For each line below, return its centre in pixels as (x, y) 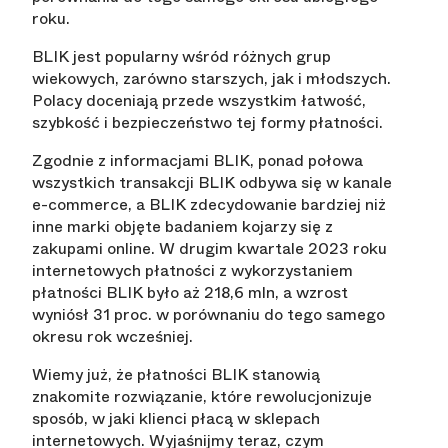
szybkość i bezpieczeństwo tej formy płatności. (207, 123)
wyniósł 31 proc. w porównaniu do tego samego (208, 315)
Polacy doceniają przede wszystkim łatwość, (199, 101)
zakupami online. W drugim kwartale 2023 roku (209, 249)
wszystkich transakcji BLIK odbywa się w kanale (212, 183)
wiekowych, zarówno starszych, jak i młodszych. (211, 79)
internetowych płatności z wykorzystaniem (192, 271)
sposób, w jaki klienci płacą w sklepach (176, 419)
